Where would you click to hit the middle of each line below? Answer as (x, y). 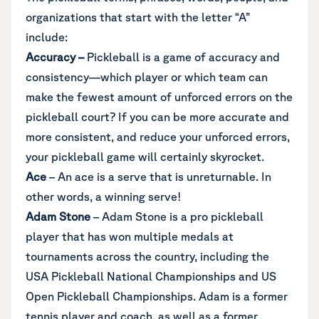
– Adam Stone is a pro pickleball (177, 216)
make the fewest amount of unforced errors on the (159, 97)
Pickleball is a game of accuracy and (183, 57)
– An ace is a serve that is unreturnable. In (159, 177)
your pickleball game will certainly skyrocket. (145, 157)
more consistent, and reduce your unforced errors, (158, 137)
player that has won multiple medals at (130, 236)
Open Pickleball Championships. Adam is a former (157, 296)
